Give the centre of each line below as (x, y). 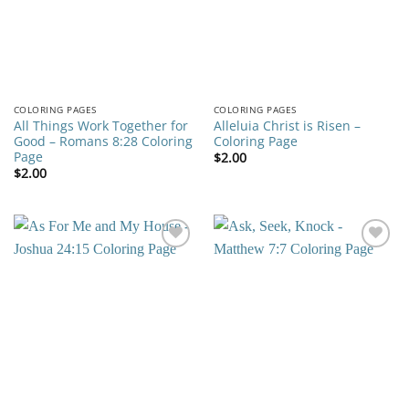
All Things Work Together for (100, 125)
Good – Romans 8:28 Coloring (103, 141)
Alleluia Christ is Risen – (287, 125)
